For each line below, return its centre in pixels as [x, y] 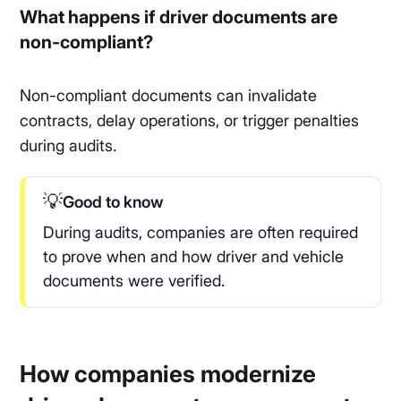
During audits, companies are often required [201, 233]
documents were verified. [134, 281]
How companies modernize [168, 374]
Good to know [114, 201]
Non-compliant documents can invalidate [169, 96]
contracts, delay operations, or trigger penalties [190, 121]
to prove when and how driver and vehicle [194, 257]
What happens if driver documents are [179, 17]
